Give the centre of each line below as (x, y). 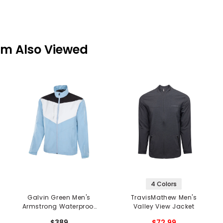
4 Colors (164, 184)
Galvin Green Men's (59, 198)
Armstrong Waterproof (59, 207)
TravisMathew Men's (164, 198)
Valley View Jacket (164, 207)
